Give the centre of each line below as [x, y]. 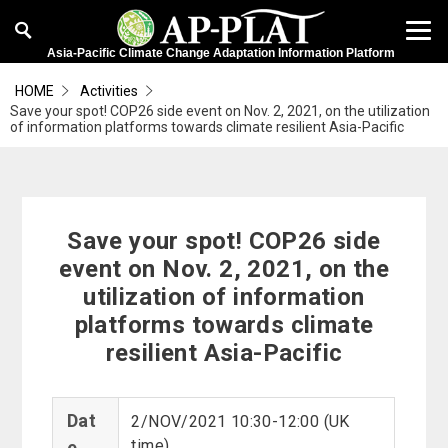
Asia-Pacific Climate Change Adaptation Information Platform [221, 53]
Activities [109, 91]
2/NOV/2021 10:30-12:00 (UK [240, 421]
